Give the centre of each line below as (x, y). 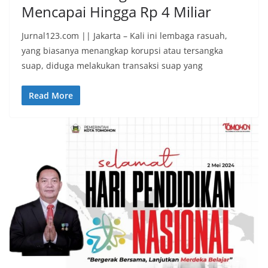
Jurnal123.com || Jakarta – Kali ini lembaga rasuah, (124, 36)
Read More (51, 96)
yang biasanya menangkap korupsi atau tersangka (122, 51)
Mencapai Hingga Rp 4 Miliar (116, 12)
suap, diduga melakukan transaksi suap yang (112, 66)
